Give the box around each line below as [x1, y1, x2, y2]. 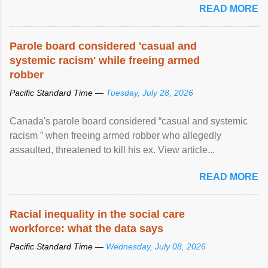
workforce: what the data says [10, 222, 163, 234]
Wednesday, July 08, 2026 [106, 241, 206, 251]
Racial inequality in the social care [10, 208, 185, 220]
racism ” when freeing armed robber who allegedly [10, 130, 221, 141]
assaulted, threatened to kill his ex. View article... [10, 144, 215, 155]
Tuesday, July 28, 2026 [106, 87, 193, 98]
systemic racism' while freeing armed [10, 54, 200, 66]
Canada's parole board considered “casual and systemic [10, 115, 248, 126]
